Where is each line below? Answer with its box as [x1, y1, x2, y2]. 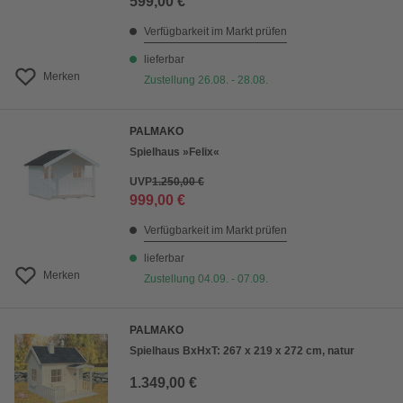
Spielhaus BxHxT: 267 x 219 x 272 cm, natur [130, 345, 354, 358]
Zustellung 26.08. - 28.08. [144, 74, 268, 87]
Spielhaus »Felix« [130, 146, 219, 159]
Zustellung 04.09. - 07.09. [144, 273, 268, 286]
